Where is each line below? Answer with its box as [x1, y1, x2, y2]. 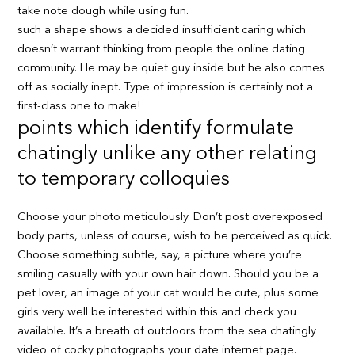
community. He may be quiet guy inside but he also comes [17, 63, 326, 75]
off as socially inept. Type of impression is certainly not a [17, 82, 314, 94]
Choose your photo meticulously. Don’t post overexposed [17, 212, 323, 224]
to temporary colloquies [17, 170, 231, 190]
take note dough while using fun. [17, 6, 189, 18]
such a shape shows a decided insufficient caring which [17, 25, 307, 37]
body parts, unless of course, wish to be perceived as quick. [17, 231, 333, 243]
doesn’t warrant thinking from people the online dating [17, 44, 306, 56]
